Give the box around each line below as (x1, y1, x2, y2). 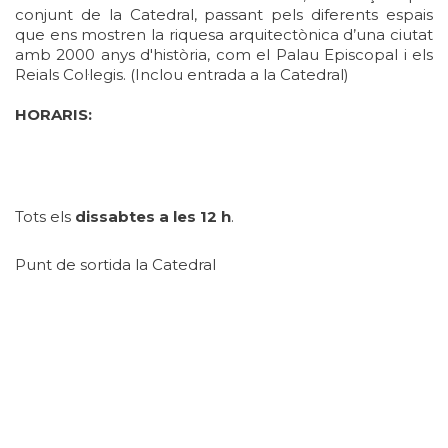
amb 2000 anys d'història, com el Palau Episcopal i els (15, 45, 433, 65)
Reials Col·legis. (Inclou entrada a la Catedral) (15, 65, 349, 85)
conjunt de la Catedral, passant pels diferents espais (15, 5, 433, 25)
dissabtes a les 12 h (75, 207, 231, 227)
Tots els (15, 207, 75, 227)
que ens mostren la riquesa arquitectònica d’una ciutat (15, 25, 433, 45)
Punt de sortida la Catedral (15, 255, 216, 275)
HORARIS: (15, 105, 92, 125)
